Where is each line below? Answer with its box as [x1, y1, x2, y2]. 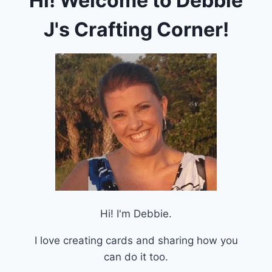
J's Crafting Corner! [43, 18, 229, 42]
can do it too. [104, 251, 168, 263]
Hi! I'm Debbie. [100, 208, 172, 220]
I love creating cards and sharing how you [34, 234, 238, 247]
